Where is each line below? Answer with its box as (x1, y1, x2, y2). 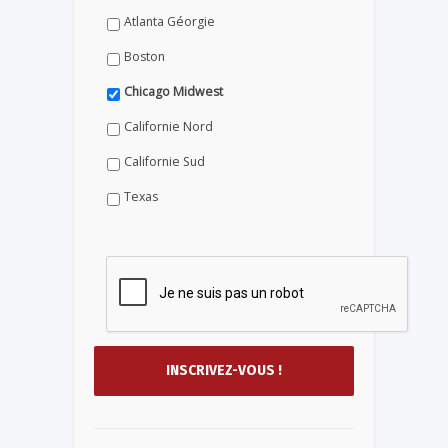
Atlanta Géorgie (124, 12, 215, 30)
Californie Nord (124, 117, 213, 135)
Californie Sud (124, 152, 205, 170)
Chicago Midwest (124, 82, 223, 100)
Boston (124, 47, 165, 65)
